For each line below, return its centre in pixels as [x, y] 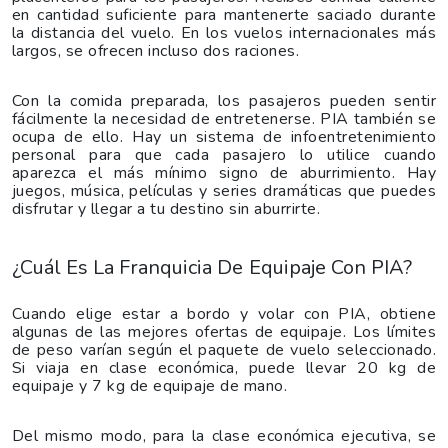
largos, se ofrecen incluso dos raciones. [156, 50]
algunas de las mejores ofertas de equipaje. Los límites [224, 331]
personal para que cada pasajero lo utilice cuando [224, 154]
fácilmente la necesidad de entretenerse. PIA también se [224, 118]
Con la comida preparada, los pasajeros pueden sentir [224, 100]
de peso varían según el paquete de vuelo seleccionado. [224, 349]
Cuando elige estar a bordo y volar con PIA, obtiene [224, 313]
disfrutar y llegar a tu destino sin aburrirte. [166, 208]
